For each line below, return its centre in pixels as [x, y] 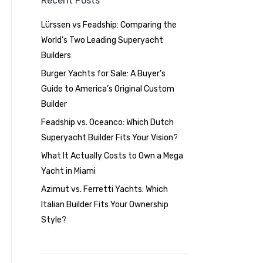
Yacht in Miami [68, 171]
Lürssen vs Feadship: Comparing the [109, 25]
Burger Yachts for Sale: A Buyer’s [103, 74]
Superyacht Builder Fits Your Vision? [109, 138]
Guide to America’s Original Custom [108, 89]
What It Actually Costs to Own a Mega [112, 156]
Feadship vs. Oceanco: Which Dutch [107, 122]
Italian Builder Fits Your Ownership [105, 205]
